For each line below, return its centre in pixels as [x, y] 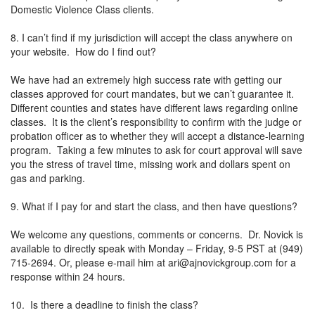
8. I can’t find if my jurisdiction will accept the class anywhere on [152, 37]
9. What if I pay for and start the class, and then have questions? [154, 206]
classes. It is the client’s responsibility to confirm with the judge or [156, 121]
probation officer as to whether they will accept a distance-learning [157, 135]
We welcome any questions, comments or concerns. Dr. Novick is [157, 234]
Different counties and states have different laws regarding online [154, 107]
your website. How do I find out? [83, 51]
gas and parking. [51, 178]
